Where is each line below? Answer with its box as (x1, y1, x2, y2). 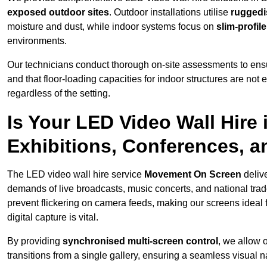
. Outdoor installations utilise (109, 7, 231, 18)
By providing (7, 236, 63, 247)
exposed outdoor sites (7, 7, 109, 18)
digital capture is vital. (7, 212, 98, 223)
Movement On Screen (144, 169, 241, 180)
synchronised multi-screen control (63, 236, 218, 247)
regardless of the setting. (7, 88, 110, 99)
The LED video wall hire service (7, 169, 144, 180)
